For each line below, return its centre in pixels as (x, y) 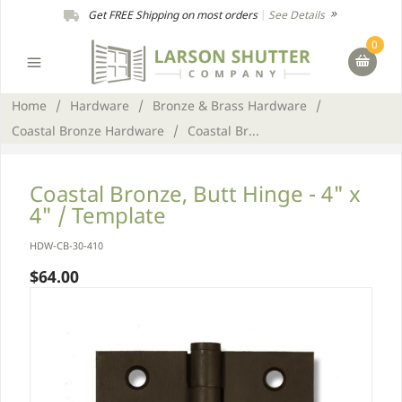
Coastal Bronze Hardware (88, 131)
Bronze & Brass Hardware (230, 105)
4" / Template (98, 215)
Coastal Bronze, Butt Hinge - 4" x (195, 193)
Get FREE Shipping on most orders (173, 15)
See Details (298, 15)
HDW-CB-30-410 (66, 246)
